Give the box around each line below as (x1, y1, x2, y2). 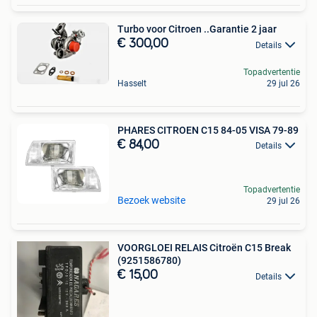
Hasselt (117, 78, 146, 88)
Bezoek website (117, 195, 185, 207)
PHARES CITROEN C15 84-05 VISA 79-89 (117, 124, 299, 136)
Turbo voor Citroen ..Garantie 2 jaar (117, 23, 277, 35)
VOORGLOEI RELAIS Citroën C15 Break (117, 242, 291, 254)
